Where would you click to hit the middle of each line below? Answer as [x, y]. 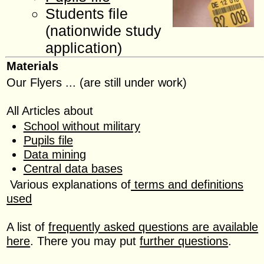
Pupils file [48, 140]
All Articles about [50, 111]
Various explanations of [69, 184]
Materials [33, 65]
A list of [28, 226]
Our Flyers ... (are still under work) [97, 82]
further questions [184, 240]
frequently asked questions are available [154, 226]
